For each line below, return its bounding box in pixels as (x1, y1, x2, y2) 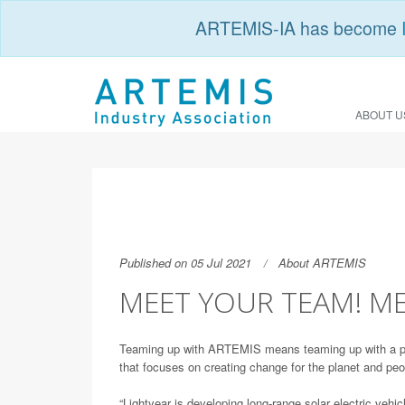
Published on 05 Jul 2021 (119, 254, 251, 271)
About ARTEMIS (278, 254, 366, 271)
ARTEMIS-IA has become (194, 15, 401, 41)
